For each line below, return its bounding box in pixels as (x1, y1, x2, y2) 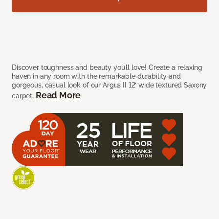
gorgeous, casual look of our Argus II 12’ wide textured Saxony (12, 81, 207, 89)
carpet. (12, 92, 36, 100)
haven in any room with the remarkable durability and (12, 72, 181, 81)
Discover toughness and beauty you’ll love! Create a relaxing (12, 64, 202, 72)
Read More (35, 90, 81, 101)
